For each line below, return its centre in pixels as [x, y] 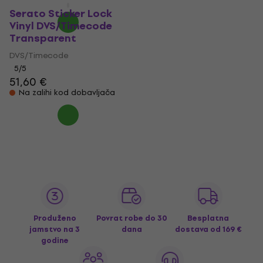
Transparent [43, 38]
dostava [192, 229]
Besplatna [208, 218]
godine [55, 240]
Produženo [55, 218]
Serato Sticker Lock [61, 14]
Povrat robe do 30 [131, 218]
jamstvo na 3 [55, 229]
